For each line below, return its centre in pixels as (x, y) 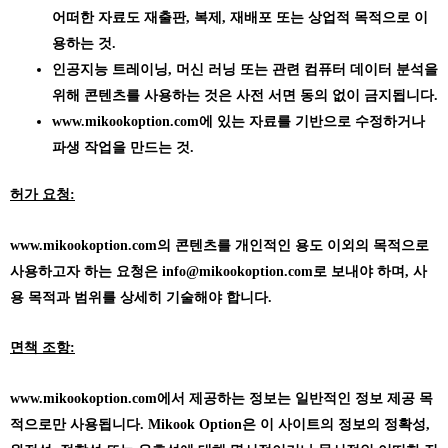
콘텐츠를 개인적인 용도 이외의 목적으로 (300, 245)
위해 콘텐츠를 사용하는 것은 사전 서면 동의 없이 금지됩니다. (245, 96)
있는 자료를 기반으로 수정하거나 (319, 122)
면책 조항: (42, 348)
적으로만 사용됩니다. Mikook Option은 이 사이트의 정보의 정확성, (220, 424)
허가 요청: (42, 195)
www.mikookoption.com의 (90, 245)
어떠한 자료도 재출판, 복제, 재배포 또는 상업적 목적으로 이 (240, 18)
